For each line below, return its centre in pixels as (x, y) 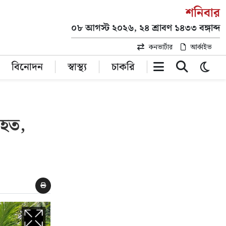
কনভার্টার (161, 47)
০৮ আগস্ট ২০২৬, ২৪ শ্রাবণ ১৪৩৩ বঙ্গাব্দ (146, 28)
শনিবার (203, 13)
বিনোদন (27, 67)
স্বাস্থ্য (77, 67)
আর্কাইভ (201, 47)
